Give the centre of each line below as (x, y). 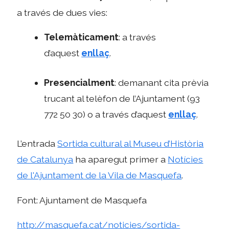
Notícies (186, 159)
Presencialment (79, 82)
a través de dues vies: (62, 12)
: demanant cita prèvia (162, 82)
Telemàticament (82, 37)
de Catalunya (45, 159)
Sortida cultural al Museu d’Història (131, 144)
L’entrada (37, 144)
